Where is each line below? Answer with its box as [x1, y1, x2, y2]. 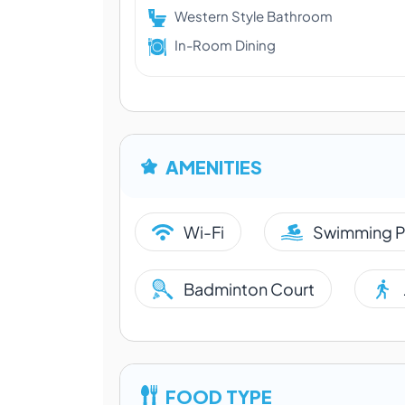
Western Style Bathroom [174, 6, 333, 24]
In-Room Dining [174, 35, 276, 53]
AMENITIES [165, 150, 262, 181]
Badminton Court [184, 278, 315, 300]
